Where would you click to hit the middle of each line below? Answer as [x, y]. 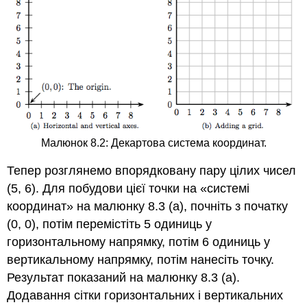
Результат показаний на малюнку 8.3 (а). [124, 278]
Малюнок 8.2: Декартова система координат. [153, 143]
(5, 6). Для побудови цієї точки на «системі [128, 189]
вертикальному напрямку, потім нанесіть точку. [141, 260]
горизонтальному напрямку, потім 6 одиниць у [139, 242]
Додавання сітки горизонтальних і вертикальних [145, 296]
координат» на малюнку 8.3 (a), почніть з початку [148, 207]
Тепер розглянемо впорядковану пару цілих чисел [152, 171]
